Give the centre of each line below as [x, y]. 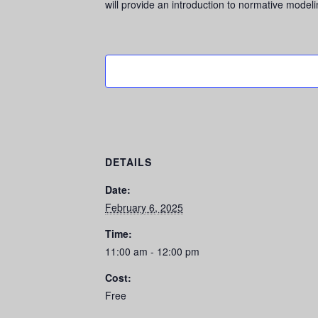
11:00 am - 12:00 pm [152, 251]
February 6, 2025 [144, 207]
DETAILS [128, 161]
